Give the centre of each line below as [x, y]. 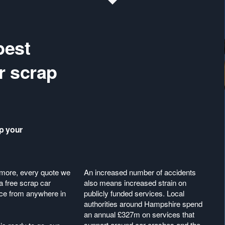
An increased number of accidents [140, 172]
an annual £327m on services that [139, 214]
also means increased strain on [135, 183]
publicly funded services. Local [134, 193]
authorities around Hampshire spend [143, 204]
